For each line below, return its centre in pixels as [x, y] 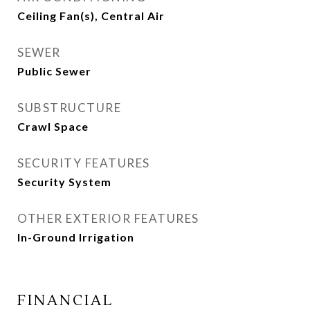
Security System [64, 182]
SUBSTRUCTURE [69, 108]
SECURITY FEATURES [84, 163]
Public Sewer [54, 71]
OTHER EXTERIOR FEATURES [108, 218]
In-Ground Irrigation [76, 237]
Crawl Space [53, 126]
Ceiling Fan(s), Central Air [91, 16]
